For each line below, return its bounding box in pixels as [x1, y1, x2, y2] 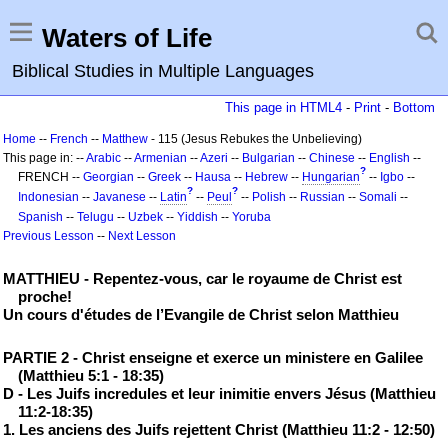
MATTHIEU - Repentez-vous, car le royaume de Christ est [3, 270, 402, 287]
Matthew [102, 132, 148, 146]
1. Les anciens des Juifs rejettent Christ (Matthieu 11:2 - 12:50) [3, 421, 435, 438]
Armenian [134, 151, 187, 165]
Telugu [77, 210, 114, 224]
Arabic [86, 151, 121, 165]
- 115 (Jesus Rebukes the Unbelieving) [148, 132, 362, 146]
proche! [18, 288, 72, 305]
